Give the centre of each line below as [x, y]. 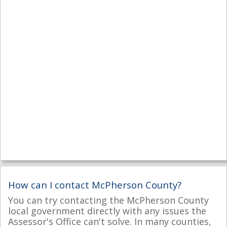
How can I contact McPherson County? [95, 184]
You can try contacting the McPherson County [108, 200]
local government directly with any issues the [107, 211]
